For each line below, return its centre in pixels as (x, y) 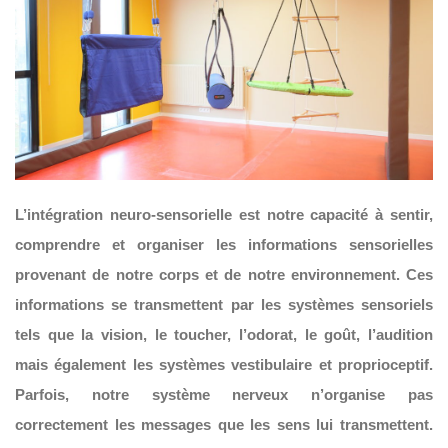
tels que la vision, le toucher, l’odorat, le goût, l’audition (224, 334)
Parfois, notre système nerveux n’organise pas (224, 394)
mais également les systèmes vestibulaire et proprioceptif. (224, 364)
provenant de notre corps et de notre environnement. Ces (224, 274)
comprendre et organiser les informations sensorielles (224, 244)
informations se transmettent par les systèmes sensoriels (224, 304)
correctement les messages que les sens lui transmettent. (224, 424)
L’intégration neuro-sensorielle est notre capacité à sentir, (224, 214)
